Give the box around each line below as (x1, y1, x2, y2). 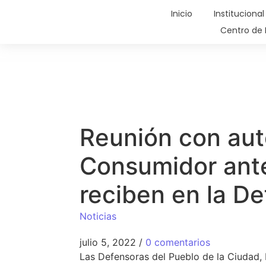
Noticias (80, 210, 117, 223)
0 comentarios (145, 236, 211, 249)
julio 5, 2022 (80, 236, 137, 249)
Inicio (170, 8, 192, 20)
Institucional (213, 8, 264, 20)
